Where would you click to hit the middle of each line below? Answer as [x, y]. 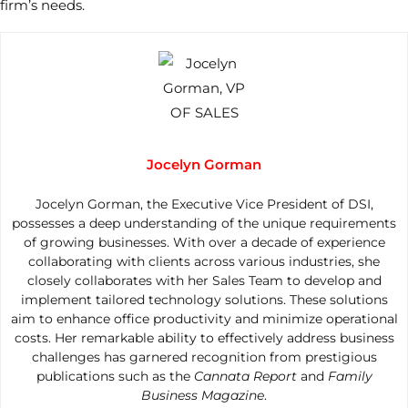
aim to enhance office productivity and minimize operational [204, 319]
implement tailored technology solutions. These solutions [204, 300]
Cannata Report [245, 376]
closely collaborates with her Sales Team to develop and [204, 280]
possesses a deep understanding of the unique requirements [204, 223]
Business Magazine [203, 395]
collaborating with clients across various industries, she [204, 261]
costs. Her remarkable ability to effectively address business [204, 338]
